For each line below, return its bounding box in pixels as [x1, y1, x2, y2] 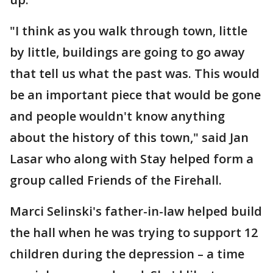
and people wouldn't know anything [10, 108, 225, 124]
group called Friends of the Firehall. [10, 172, 222, 188]
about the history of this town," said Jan [10, 129, 249, 146]
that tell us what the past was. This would [10, 65, 260, 82]
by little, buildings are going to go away [10, 44, 245, 60]
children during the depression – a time [10, 246, 244, 262]
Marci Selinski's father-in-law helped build [10, 203, 262, 219]
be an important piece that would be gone [10, 87, 261, 103]
